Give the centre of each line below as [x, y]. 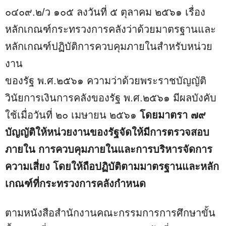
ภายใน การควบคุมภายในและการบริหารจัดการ [109, 149]
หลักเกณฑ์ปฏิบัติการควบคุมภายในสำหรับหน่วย [109, 46]
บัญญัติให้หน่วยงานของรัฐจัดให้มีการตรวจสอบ [107, 132]
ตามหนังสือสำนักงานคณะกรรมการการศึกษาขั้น [110, 213]
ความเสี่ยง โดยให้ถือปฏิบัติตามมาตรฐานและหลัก [112, 166]
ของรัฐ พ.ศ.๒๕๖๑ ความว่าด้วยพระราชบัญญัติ [106, 80]
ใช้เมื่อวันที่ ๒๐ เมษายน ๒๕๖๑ [72, 115]
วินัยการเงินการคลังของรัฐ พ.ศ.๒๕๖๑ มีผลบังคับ [111, 98]
